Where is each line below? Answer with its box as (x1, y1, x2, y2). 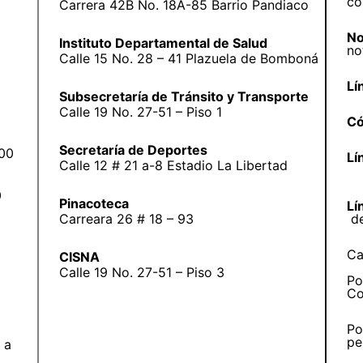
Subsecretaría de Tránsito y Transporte (58, 88, 309, 105)
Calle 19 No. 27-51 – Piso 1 (58, 103, 222, 120)
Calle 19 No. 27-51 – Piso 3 (58, 263, 224, 280)
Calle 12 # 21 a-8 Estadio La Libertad (58, 156, 288, 173)
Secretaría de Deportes (58, 141, 207, 158)
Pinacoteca (58, 194, 129, 211)
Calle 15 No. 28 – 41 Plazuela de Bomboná (58, 49, 318, 66)
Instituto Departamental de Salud (58, 34, 267, 51)
